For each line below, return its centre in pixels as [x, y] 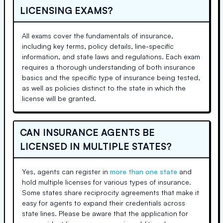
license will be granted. [59, 98]
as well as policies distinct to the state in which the [104, 88]
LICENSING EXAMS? [66, 10]
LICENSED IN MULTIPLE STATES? [96, 146]
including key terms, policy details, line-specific [98, 46]
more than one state [144, 171]
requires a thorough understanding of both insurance [109, 67]
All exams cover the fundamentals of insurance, [98, 36]
